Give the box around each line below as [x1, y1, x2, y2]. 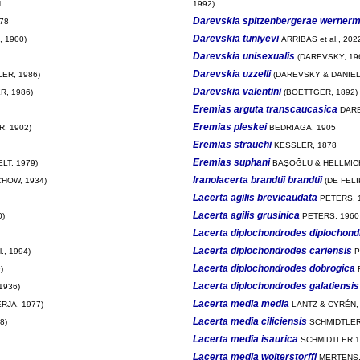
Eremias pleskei [192, 121, 267, 133]
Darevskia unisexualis [192, 50, 295, 62]
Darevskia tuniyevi [192, 32, 279, 44]
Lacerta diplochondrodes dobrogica [192, 262, 355, 274]
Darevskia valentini [192, 85, 281, 97]
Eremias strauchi [192, 138, 272, 150]
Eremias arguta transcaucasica [192, 103, 337, 115]
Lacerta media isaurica [192, 333, 298, 345]
